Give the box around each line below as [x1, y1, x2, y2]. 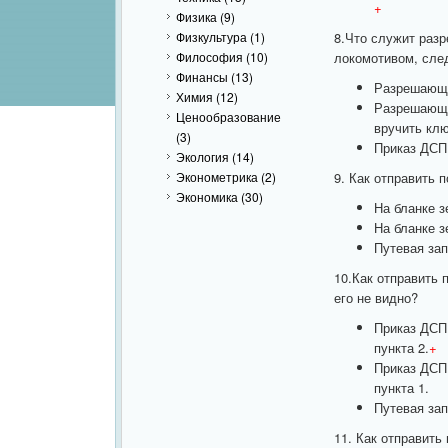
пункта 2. [373, 338, 429, 357]
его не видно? [333, 288, 418, 307]
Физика [176, 8, 217, 25]
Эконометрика [176, 168, 258, 185]
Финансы [176, 68, 228, 85]
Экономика [176, 188, 238, 205]
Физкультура [176, 28, 247, 45]
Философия [176, 48, 243, 65]
